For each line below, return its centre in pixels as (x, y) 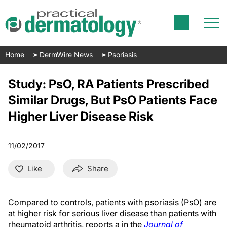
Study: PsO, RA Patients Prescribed (109, 84)
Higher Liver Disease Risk (81, 116)
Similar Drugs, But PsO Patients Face (113, 100)
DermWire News (66, 54)
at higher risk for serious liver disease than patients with (112, 213)
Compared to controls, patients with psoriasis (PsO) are (112, 202)
